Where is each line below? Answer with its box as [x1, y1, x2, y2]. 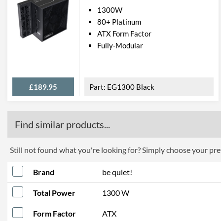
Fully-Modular [97, 41, 143, 50]
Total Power [33, 188, 75, 197]
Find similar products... [15, 118, 110, 130]
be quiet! [102, 167, 132, 177]
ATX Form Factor [97, 29, 151, 38]
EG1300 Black [107, 82, 154, 91]
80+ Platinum [97, 17, 141, 26]
